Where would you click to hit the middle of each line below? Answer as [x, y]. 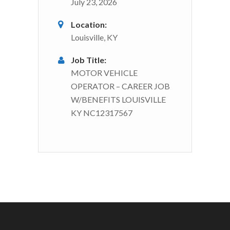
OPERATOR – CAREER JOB [120, 86]
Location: [89, 24]
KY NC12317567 [102, 112]
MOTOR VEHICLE [104, 72]
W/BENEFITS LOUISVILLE [118, 99]
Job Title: [89, 60]
